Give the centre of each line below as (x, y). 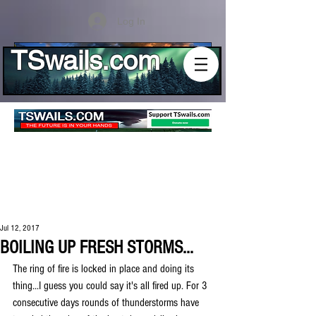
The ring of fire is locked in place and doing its (105, 269)
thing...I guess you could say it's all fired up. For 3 (111, 286)
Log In (131, 21)
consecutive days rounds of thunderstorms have (107, 303)
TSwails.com (85, 61)
